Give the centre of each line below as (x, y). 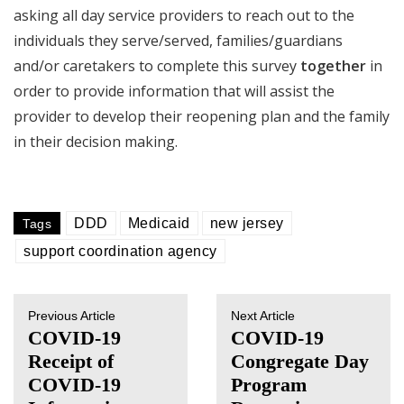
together (333, 66)
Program (269, 385)
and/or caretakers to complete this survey (157, 66)
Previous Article (72, 316)
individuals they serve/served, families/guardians (178, 41)
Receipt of (71, 362)
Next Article (263, 316)
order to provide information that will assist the (174, 91)
